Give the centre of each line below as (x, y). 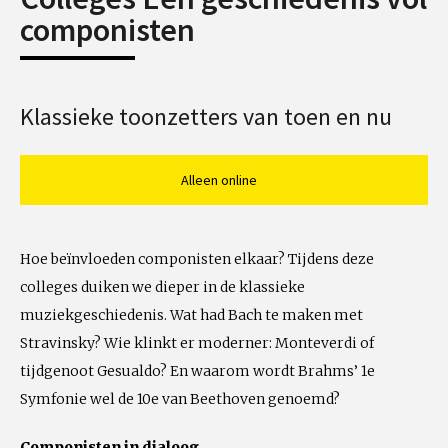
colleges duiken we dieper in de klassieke (162, 287)
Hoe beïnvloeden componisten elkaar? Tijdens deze (197, 259)
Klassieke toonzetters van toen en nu (206, 116)
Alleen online (219, 180)
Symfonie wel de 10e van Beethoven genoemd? (180, 399)
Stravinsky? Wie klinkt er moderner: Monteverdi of (197, 343)
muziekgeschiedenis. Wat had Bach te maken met (191, 315)
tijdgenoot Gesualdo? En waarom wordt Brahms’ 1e (197, 371)
